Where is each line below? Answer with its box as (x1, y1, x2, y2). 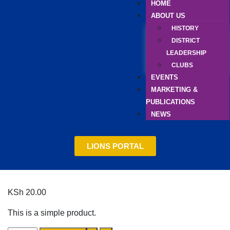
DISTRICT (171, 37, 200, 44)
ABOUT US (151, 12, 185, 20)
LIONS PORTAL (86, 142, 144, 150)
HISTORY (171, 25, 199, 32)
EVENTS (151, 73, 178, 81)
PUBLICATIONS (146, 98, 195, 106)
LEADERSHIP (166, 49, 206, 56)
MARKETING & (151, 86, 198, 93)
